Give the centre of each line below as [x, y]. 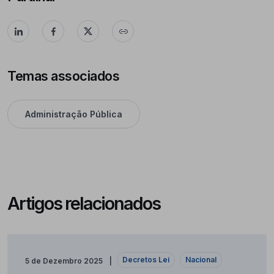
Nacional [201, 259]
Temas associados [63, 76]
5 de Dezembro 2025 [64, 261]
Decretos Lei [146, 259]
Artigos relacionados [84, 204]
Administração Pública [74, 114]
